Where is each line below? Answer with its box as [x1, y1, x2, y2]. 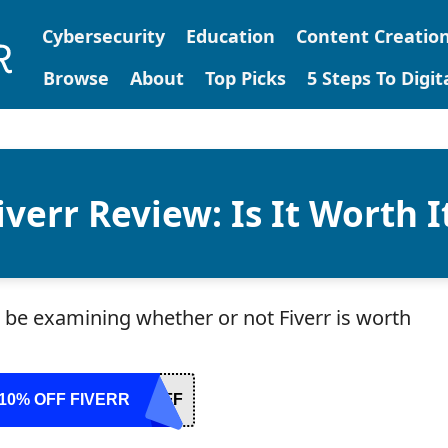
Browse [42, 66, 109, 90]
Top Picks [204, 66, 286, 90]
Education [185, 24, 275, 48]
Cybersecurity [41, 24, 165, 48]
